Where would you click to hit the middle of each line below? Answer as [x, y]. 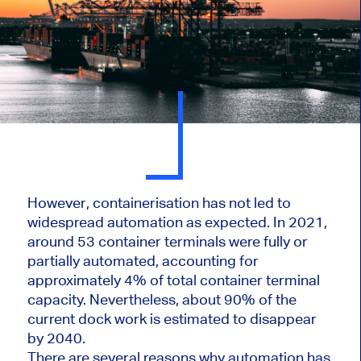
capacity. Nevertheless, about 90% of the [162, 300]
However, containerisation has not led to [159, 203]
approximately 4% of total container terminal [173, 280]
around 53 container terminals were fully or [167, 242]
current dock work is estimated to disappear [172, 319]
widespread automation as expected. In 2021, [177, 222]
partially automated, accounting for [143, 261]
